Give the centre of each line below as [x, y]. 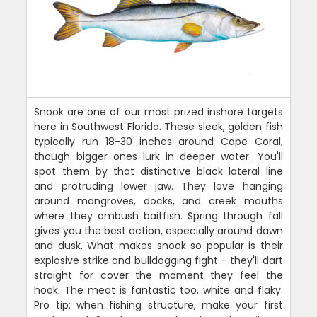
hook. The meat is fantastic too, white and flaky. [158, 290]
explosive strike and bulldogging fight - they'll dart [158, 261]
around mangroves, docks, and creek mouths [158, 201]
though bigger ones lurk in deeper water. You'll [158, 157]
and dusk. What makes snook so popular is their [158, 246]
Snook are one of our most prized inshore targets [158, 112]
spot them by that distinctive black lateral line [158, 172]
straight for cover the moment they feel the [158, 276]
